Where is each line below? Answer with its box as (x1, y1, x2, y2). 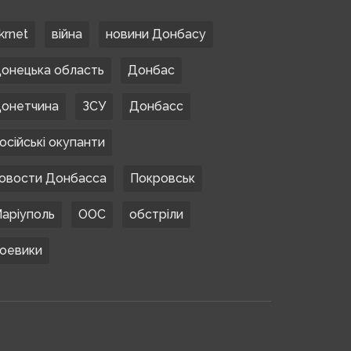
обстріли (129, 206, 184, 222)
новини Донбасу (106, 26, 207, 42)
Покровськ (130, 170, 196, 186)
